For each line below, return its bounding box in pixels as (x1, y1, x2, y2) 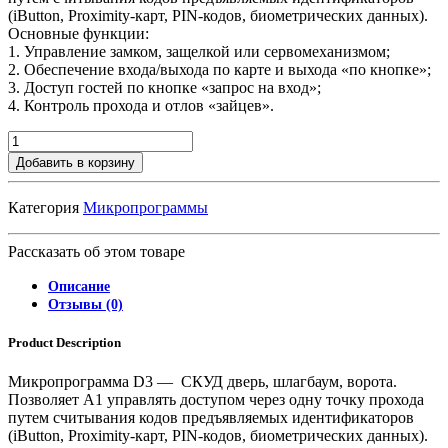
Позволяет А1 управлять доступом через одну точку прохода (8, 391, 424, 409)
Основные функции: (8, 24, 149, 42)
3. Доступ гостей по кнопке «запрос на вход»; (8, 78, 321, 96)
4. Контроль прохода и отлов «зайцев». (8, 96, 274, 114)
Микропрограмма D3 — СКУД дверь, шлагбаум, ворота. (8, 373, 397, 391)
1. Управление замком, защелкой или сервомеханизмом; (8, 42, 390, 60)
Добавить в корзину (16, 154, 135, 170)
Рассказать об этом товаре (8, 242, 185, 260)
